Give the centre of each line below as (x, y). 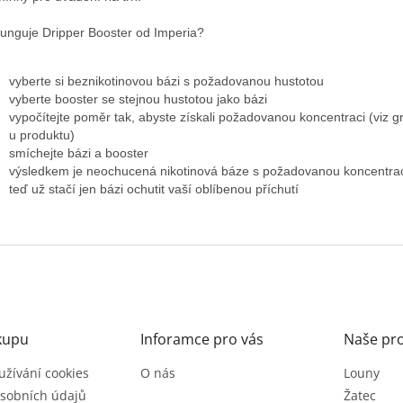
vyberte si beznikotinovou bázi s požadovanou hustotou (166, 81)
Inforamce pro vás (201, 339)
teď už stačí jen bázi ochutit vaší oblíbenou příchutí (154, 188)
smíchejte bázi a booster (79, 152)
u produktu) (42, 134)
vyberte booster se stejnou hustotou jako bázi (138, 99)
